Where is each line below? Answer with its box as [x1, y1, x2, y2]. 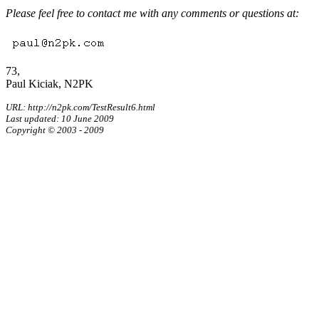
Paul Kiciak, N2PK [6, 78, 93, 90]
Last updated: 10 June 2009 [6, 113, 114, 124]
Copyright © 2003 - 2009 [6, 125, 104, 135]
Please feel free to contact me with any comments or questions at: [6, 7, 299, 19]
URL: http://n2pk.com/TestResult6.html [6, 102, 155, 113]
